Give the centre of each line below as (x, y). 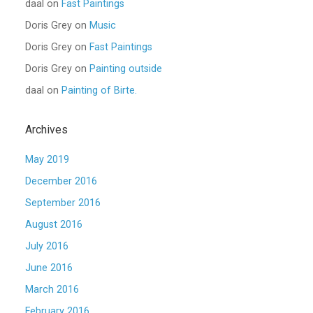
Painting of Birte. (99, 90)
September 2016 (63, 203)
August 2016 (54, 225)
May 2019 (47, 160)
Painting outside (126, 69)
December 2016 (61, 181)
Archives (46, 130)
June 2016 (49, 268)
